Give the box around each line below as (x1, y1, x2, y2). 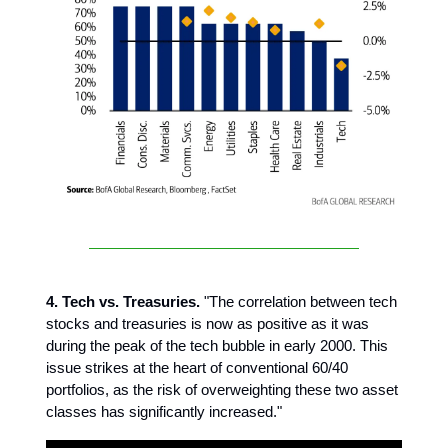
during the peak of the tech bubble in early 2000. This (46, 336, 388, 354)
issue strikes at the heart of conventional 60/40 (46, 358, 348, 376)
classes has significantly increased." (46, 402, 282, 420)
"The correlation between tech (200, 292, 397, 310)
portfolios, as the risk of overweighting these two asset (46, 380, 398, 398)
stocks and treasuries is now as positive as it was (46, 314, 369, 332)
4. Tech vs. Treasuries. (46, 292, 200, 310)
